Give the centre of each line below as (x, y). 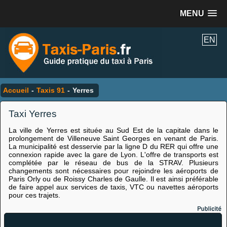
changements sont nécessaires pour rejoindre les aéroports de (113, 171)
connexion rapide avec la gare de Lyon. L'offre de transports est (113, 155)
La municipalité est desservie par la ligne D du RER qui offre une (113, 146)
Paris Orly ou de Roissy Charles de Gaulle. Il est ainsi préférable (113, 179)
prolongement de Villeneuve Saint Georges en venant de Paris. (113, 138)
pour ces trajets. (34, 195)
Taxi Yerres (32, 114)
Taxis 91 (51, 90)
